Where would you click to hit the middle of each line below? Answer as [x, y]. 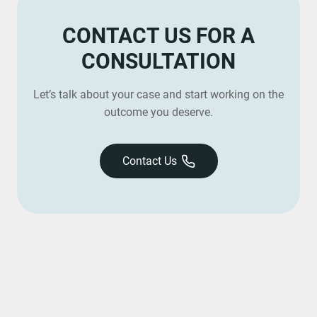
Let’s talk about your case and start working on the [158, 94]
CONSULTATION [158, 61]
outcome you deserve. [158, 112]
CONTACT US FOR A [158, 36]
